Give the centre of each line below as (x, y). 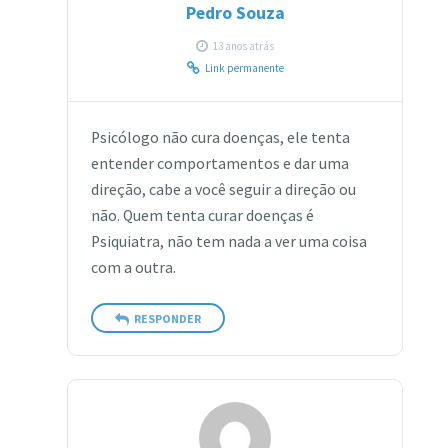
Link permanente (244, 67)
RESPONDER (167, 318)
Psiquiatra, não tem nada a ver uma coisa (228, 241)
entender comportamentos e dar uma (219, 163)
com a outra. (133, 267)
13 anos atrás (244, 45)
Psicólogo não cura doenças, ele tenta (220, 137)
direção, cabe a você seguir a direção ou (223, 189)
